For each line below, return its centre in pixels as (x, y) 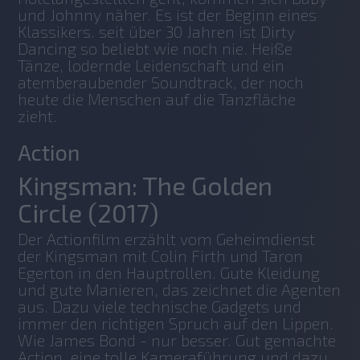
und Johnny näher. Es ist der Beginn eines (168, 14)
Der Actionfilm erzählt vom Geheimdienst (167, 238)
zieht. (40, 115)
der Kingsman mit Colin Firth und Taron (161, 255)
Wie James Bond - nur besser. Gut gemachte (177, 340)
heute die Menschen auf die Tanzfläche (157, 98)
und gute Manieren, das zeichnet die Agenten (180, 289)
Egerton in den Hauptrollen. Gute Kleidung (169, 272)
